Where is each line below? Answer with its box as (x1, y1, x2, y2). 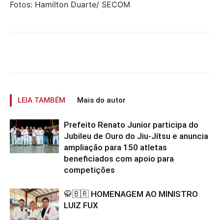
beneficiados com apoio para (64, 154, 174, 164)
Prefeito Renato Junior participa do (64, 120, 198, 130)
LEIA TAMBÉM (18, 96, 65, 105)
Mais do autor (77, 96, 126, 105)
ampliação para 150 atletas (64, 142, 167, 152)
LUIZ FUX (64, 200, 98, 210)
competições (64, 165, 115, 175)
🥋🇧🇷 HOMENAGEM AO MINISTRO (64, 189, 198, 199)
